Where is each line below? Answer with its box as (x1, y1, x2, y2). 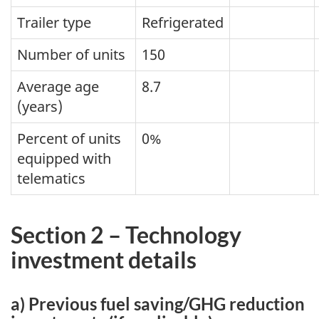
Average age (17, 76, 99, 96)
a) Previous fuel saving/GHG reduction (11, 293, 305, 314)
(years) (17, 96, 63, 116)
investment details (11, 245, 197, 273)
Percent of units (17, 128, 121, 148)
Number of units (17, 44, 125, 64)
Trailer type (17, 12, 91, 32)
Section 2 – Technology (11, 220, 241, 249)
